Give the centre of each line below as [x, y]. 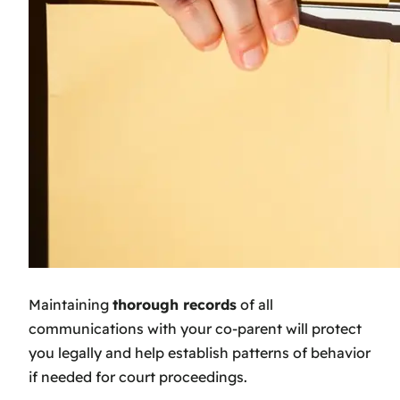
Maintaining [71, 304]
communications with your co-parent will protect [195, 328]
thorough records [175, 304]
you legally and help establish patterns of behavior [200, 352]
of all [255, 304]
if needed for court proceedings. [138, 376]
